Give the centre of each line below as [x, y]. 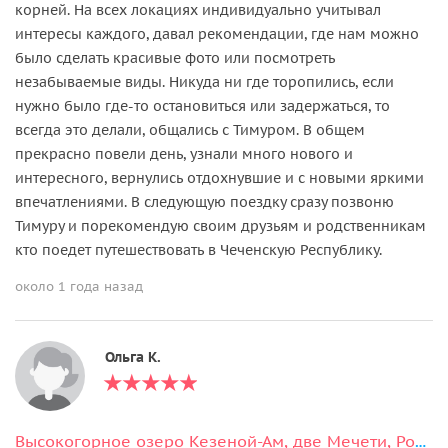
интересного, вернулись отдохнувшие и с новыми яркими [219, 177]
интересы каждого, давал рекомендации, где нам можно [217, 33]
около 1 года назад [79, 286]
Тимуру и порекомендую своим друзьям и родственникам [220, 225]
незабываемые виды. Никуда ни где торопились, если [204, 81]
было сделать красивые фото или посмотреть [175, 57]
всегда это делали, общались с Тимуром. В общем [190, 129]
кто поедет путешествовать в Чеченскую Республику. [198, 249]
